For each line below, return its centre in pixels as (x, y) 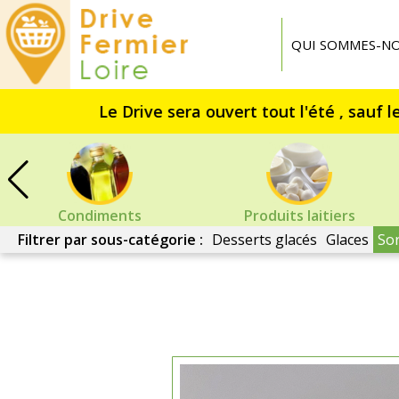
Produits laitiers (299, 216)
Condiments (100, 216)
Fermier (225, 32)
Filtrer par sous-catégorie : (110, 240)
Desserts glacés (265, 240)
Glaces (347, 240)
